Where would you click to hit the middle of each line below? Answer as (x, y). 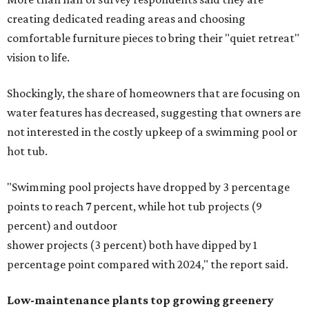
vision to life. (38, 58)
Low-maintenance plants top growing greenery (140, 300)
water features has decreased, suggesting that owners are (154, 113)
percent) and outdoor (62, 226)
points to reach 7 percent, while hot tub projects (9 (134, 207)
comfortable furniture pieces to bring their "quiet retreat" (153, 38)
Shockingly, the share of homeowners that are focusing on (153, 93)
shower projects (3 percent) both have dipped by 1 (132, 245)
